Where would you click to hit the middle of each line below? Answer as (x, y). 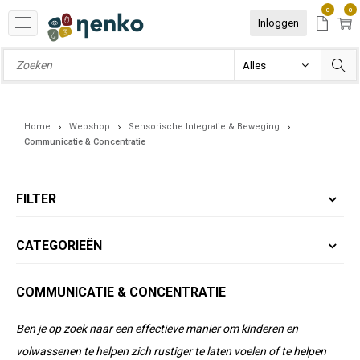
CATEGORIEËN (59, 245)
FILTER (36, 199)
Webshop (90, 127)
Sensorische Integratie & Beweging (204, 127)
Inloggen (278, 23)
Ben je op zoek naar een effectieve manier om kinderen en (157, 329)
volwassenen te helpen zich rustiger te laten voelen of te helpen (171, 351)
